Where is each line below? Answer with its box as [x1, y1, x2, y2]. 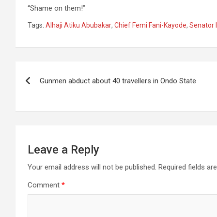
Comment [28, 181, 62, 190]
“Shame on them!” [28, 4, 85, 13]
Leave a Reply [28, 143, 99, 157]
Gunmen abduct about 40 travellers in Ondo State [40, 77, 196, 86]
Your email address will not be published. [28, 163, 156, 172]
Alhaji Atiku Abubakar [46, 21, 111, 30]
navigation [15, 81, 87, 100]
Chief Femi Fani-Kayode [114, 21, 186, 30]
